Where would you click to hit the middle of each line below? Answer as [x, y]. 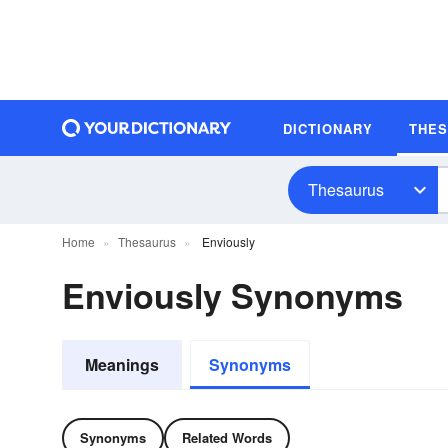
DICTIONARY [328, 128]
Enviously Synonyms [232, 295]
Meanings [122, 364]
